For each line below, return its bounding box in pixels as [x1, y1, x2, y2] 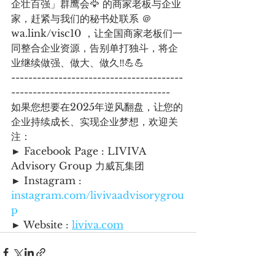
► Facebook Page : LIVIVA [11, 144, 149, 157]
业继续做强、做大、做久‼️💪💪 [11, 56, 144, 69]
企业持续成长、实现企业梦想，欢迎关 [11, 115, 178, 128]
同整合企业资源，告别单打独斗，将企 [11, 41, 178, 54]
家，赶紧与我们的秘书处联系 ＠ [11, 12, 155, 25]
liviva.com [72, 218, 123, 231]
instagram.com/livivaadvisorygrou [11, 188, 184, 201]
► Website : [11, 218, 72, 231]
